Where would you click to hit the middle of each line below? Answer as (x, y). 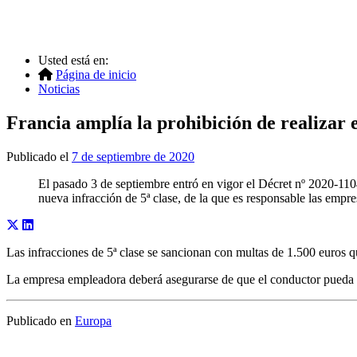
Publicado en (41, 320)
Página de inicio (96, 75)
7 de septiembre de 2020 (133, 156)
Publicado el (39, 156)
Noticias (59, 89)
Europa (93, 320)
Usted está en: (73, 60)
